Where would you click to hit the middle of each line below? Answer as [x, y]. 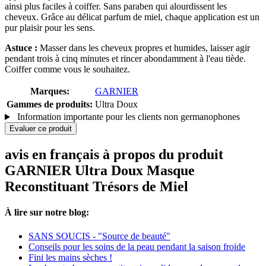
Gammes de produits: [50, 104]
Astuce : [21, 48]
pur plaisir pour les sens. [50, 28]
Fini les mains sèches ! [70, 257]
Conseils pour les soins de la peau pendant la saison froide [137, 246]
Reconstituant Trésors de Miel [96, 187]
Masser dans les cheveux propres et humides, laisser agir [144, 48]
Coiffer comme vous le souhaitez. [67, 69]
